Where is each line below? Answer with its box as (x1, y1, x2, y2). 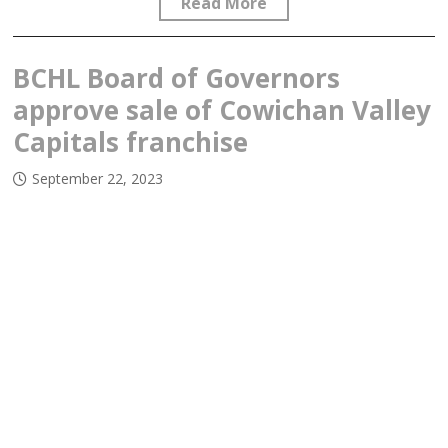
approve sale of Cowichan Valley (13, 92, 432, 129)
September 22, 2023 (32, 169, 164, 189)
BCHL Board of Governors (13, 60, 341, 97)
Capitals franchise (13, 124, 249, 161)
